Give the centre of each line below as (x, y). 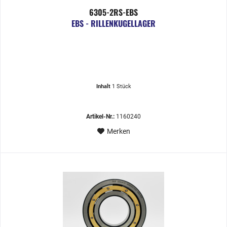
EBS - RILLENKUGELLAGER (114, 24)
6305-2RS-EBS (114, 12)
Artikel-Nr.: (101, 117)
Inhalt (104, 87)
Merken (118, 131)
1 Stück (121, 87)
